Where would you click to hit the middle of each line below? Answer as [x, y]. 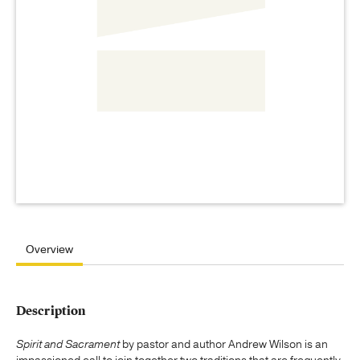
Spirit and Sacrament [68, 345]
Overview [49, 250]
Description [51, 311]
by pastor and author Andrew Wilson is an [224, 345]
